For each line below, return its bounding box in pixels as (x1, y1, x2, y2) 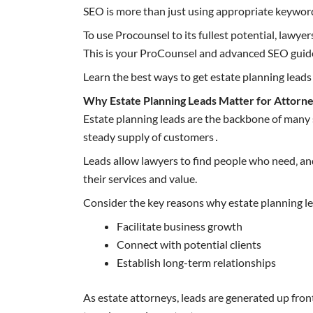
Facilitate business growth (117, 219, 243, 233)
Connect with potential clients (117, 237, 262, 251)
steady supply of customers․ (83, 129, 220, 143)
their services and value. (83, 171, 198, 185)
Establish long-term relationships (117, 255, 277, 269)
